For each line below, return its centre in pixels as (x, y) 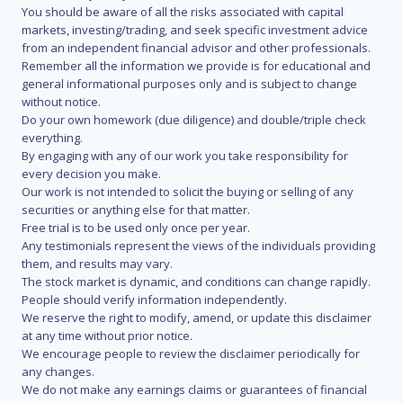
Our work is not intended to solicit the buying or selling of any (188, 192)
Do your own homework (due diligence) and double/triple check (194, 120)
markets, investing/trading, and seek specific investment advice (195, 30)
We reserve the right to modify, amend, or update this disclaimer (197, 318)
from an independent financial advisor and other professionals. (196, 48)
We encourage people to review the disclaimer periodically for (191, 354)
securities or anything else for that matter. (136, 210)
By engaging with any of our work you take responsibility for (185, 156)
